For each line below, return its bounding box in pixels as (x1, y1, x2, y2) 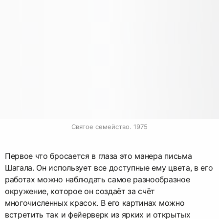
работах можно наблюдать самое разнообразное (5, 175, 190, 185)
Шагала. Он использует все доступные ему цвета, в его (5, 163, 213, 173)
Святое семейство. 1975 (71, 123, 148, 131)
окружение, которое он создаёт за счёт (5, 186, 155, 197)
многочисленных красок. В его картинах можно (5, 198, 185, 208)
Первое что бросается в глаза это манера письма (5, 151, 192, 161)
